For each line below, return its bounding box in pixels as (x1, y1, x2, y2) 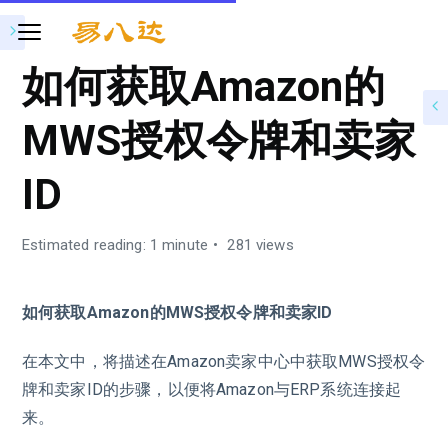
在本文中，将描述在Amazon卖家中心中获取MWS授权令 (22, 351, 426, 371)
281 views (223, 236, 294, 254)
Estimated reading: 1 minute (22, 236, 209, 254)
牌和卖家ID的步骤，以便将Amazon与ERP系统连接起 (22, 379, 402, 399)
